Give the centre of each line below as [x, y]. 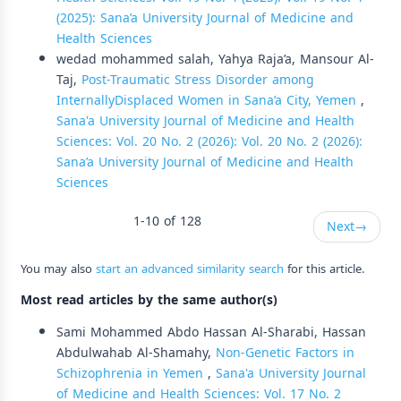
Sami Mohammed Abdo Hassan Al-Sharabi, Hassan [211, 332]
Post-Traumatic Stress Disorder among [198, 80]
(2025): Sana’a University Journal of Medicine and [205, 18]
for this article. [324, 269]
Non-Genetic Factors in [285, 353]
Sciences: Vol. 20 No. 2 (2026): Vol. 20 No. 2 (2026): [209, 141]
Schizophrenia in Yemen [132, 373]
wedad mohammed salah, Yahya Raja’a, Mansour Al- [215, 59]
